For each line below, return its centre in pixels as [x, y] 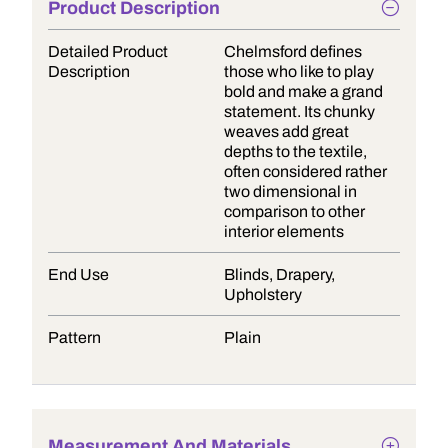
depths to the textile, [295, 151]
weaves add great [286, 131]
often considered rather [305, 171]
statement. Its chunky [299, 111]
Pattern [74, 337]
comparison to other [294, 211]
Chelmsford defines [293, 51]
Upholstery [263, 294]
